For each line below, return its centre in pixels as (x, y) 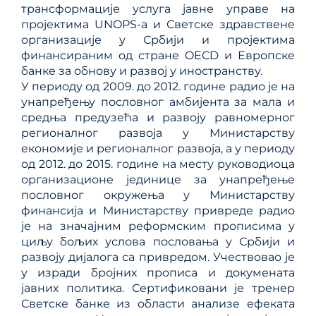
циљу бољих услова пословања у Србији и (158, 241)
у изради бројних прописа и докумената (158, 272)
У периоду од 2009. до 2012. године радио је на (158, 86)
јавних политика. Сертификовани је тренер (158, 288)
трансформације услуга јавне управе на (158, 8)
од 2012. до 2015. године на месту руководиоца (158, 164)
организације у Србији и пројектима (158, 39)
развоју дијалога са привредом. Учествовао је (158, 257)
